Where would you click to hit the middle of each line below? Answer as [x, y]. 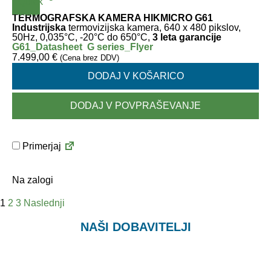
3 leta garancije [187, 37]
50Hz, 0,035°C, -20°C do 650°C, [82, 37]
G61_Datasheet [47, 47]
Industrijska [39, 28]
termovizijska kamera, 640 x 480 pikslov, [153, 28]
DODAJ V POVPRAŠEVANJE [135, 106]
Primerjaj [41, 146]
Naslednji [44, 203]
